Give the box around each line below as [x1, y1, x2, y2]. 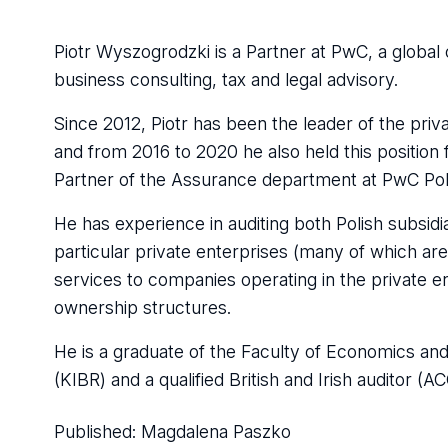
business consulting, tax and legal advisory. [53, 69, 398, 91]
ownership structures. [53, 297, 231, 319]
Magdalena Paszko [140, 421, 291, 443]
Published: [53, 421, 141, 443]
